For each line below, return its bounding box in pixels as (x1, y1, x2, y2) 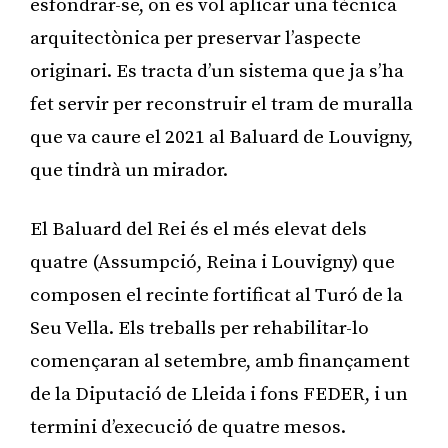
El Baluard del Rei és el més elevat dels (30, 217, 367, 241)
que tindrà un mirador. (30, 158, 228, 182)
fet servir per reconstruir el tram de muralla (30, 92, 413, 116)
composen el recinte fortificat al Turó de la (30, 283, 403, 307)
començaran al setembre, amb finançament (30, 349, 410, 373)
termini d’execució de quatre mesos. (30, 415, 346, 439)
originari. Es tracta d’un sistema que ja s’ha (30, 59, 404, 83)
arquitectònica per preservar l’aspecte (30, 26, 361, 50)
